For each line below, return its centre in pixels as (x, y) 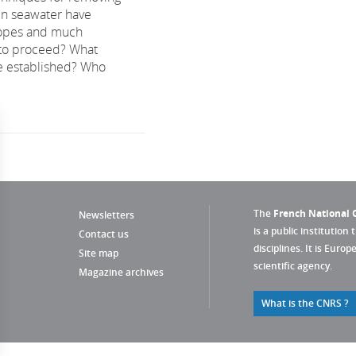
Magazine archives (121, 272)
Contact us (104, 234)
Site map (99, 253)
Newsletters (106, 215)
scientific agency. (293, 266)
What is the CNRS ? (305, 303)
